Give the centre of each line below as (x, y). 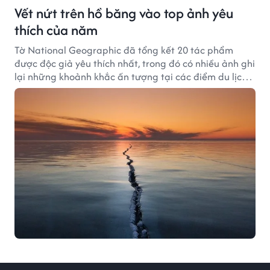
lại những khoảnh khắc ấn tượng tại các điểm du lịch (131, 77)
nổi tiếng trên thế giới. (63, 90)
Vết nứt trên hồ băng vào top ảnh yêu (124, 13)
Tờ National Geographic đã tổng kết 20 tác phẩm (124, 50)
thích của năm (56, 30)
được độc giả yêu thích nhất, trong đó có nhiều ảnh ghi (135, 63)
